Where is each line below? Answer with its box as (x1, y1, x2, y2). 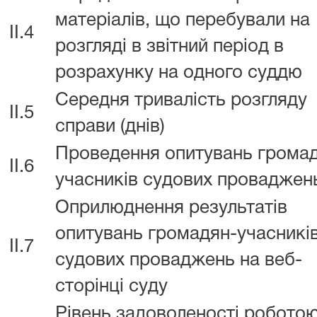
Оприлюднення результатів (55, 200, 287, 217)
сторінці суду (55, 278, 168, 295)
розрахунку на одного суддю (55, 64, 302, 81)
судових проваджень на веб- (55, 252, 302, 269)
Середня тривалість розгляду (55, 92, 307, 109)
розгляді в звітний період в (55, 38, 284, 55)
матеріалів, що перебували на (55, 12, 310, 29)
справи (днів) (55, 118, 165, 135)
